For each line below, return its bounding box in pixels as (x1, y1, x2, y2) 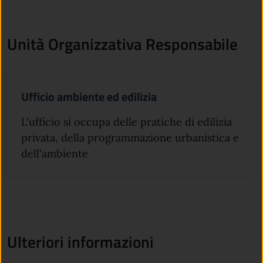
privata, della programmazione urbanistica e (21, 131, 239, 145)
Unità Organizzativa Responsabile (7, 32, 238, 57)
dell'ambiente (21, 147, 88, 161)
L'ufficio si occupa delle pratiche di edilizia (21, 115, 232, 129)
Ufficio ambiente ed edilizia (21, 87, 157, 106)
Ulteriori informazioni (7, 229, 154, 254)
